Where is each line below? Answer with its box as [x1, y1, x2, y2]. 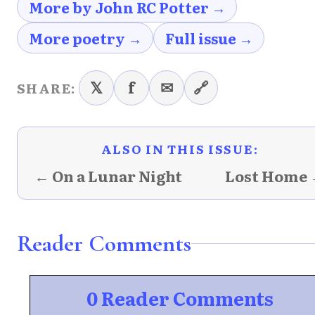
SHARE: [17, 77, 76, 98]
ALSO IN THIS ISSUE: [101, 139, 259, 157]
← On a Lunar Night [34, 164, 182, 187]
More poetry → [28, 27, 142, 49]
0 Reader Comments [86, 283, 274, 311]
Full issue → [165, 27, 253, 49]
